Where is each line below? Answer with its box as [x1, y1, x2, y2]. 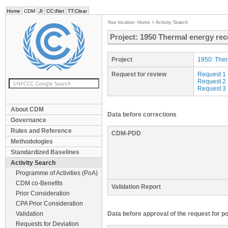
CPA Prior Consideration [16, 200, 83, 207]
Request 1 [197, 71, 226, 78]
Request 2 [197, 78, 226, 85]
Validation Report [111, 183, 161, 190]
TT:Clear [68, 8, 87, 14]
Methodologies [11, 138, 53, 145]
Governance [11, 117, 46, 124]
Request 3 [197, 85, 226, 92]
